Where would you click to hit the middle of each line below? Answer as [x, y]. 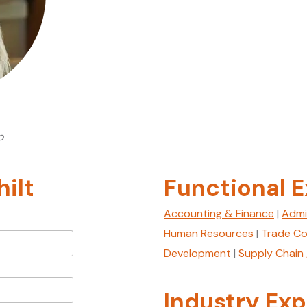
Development [197, 253]
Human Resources [209, 233]
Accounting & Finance [219, 213]
